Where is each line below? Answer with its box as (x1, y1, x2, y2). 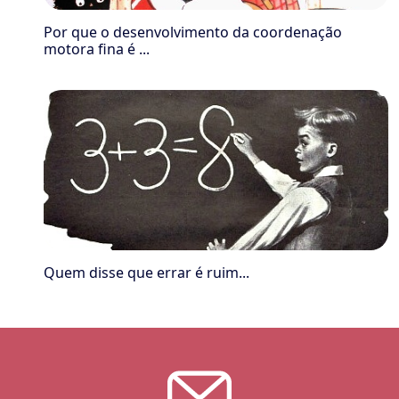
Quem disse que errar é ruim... (44, 263, 250, 282)
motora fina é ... (44, 39, 151, 59)
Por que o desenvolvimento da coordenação (44, 22, 343, 42)
